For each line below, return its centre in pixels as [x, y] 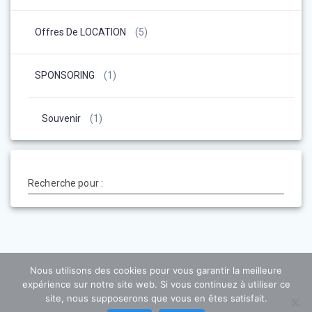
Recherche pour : [66, 184]
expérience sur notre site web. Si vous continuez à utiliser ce [156, 284]
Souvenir [61, 119]
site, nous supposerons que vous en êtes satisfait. [156, 298]
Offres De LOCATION [80, 32]
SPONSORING [65, 76]
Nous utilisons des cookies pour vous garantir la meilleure [156, 270]
